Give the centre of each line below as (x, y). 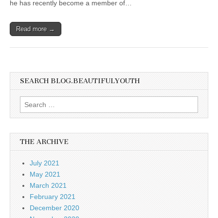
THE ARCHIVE (44, 142)
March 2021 (48, 186)
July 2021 (45, 163)
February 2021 (53, 197)
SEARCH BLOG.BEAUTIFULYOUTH (80, 81)
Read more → (36, 29)
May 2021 (45, 174)
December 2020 (54, 208)
